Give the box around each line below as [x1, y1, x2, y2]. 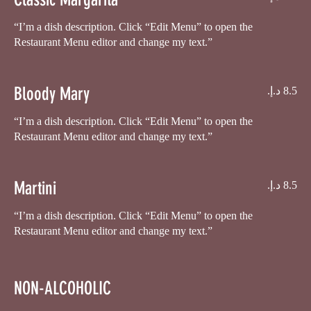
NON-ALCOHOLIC [14, 277, 111, 299]
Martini [14, 177, 56, 199]
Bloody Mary [14, 83, 90, 105]
